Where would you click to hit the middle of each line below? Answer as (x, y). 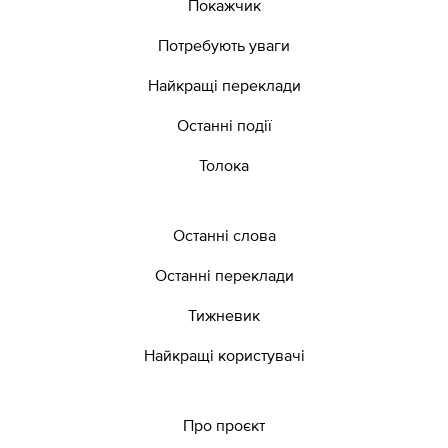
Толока (224, 165)
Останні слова (224, 235)
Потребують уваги (224, 45)
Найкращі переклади (224, 85)
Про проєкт (224, 425)
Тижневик (224, 315)
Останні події (224, 125)
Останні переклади (224, 275)
